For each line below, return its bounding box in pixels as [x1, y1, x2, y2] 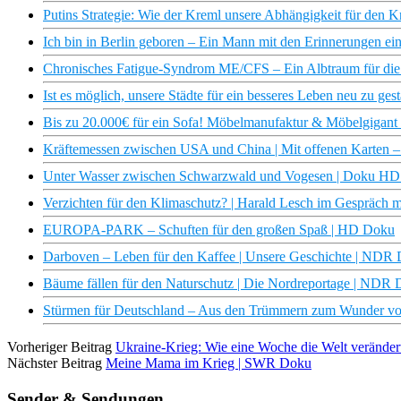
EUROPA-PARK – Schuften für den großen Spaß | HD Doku [43, 222, 395, 238]
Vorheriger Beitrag [7, 339, 112, 355]
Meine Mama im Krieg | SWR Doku [106, 355, 311, 371]
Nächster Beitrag [7, 355, 102, 371]
